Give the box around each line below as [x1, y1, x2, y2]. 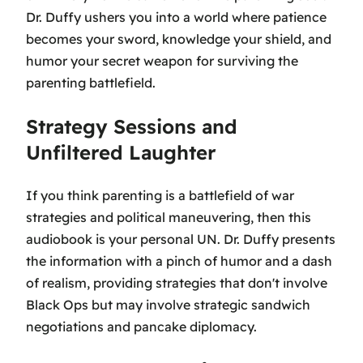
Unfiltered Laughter [26, 140, 216, 165]
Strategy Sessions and [26, 114, 237, 139]
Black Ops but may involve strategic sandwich [26, 297, 310, 314]
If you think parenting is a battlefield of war [26, 187, 294, 204]
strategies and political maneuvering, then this [26, 209, 311, 226]
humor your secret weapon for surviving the [26, 53, 298, 70]
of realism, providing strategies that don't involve [26, 275, 327, 292]
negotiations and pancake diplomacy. [26, 318, 257, 335]
